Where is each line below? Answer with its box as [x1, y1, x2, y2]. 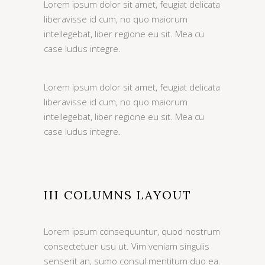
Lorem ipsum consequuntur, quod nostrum [44, 225, 220, 237]
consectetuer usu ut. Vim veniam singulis [44, 240, 209, 252]
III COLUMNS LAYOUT [44, 188, 192, 202]
